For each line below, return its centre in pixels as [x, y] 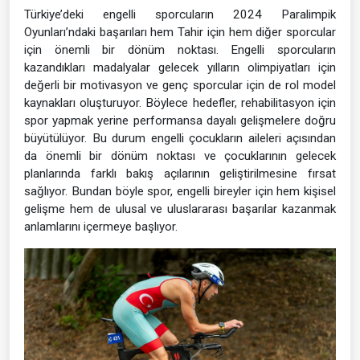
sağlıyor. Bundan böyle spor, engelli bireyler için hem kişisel [180, 191]
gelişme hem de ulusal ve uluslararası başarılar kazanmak [180, 209]
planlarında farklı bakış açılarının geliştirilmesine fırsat [180, 173]
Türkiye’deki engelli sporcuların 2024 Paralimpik [180, 14]
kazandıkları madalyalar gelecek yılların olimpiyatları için [180, 67]
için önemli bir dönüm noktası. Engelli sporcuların [180, 49]
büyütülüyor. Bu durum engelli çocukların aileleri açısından [180, 138]
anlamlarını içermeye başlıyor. [101, 226]
